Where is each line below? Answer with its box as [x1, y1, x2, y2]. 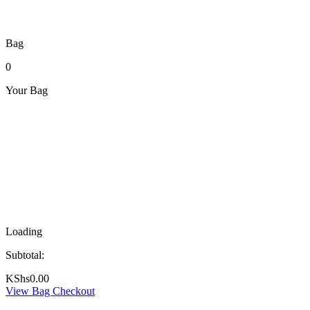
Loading [6, 226, 42, 238]
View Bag [6, 285, 53, 298]
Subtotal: [6, 249, 44, 262]
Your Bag [6, 84, 48, 97]
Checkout [53, 285, 95, 298]
